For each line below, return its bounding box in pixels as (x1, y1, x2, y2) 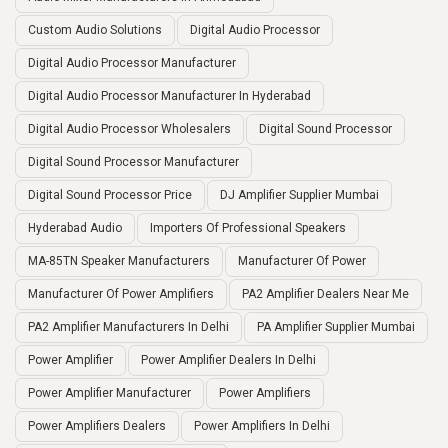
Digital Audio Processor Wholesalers (28, 121, 231, 136)
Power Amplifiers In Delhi (194, 418, 330, 433)
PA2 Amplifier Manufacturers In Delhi (28, 319, 229, 334)
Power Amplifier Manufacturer (28, 385, 191, 400)
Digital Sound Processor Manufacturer (28, 154, 239, 169)
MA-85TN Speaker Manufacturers (28, 253, 210, 268)
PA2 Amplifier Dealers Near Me (242, 286, 409, 301)
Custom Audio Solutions (28, 22, 162, 37)
